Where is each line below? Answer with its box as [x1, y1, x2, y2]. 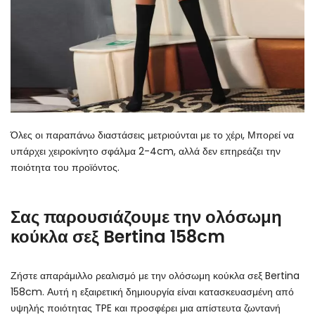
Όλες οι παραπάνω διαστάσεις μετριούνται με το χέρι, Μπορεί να [11, 127, 294, 142]
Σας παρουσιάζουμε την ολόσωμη [11, 205, 282, 229]
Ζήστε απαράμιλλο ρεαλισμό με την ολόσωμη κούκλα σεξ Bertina [11, 268, 300, 283]
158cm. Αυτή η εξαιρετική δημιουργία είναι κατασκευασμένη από [11, 284, 294, 299]
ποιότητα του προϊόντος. [11, 160, 120, 174]
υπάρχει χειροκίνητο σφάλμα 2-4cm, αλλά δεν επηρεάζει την [11, 143, 281, 158]
